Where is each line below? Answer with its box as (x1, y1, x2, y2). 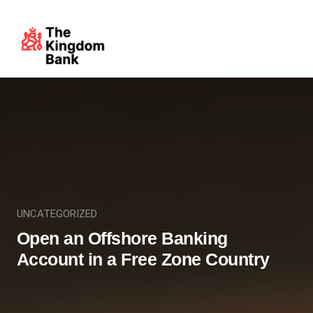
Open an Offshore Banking (16, 228, 228, 248)
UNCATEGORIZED (16, 207, 97, 220)
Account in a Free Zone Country (16, 249, 270, 269)
